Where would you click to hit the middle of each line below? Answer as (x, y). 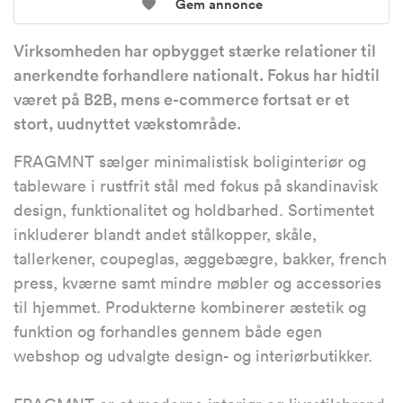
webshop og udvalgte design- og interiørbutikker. (193, 356)
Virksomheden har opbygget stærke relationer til (195, 51)
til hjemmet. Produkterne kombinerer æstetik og (190, 307)
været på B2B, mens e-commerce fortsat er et (182, 99)
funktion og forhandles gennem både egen (168, 331)
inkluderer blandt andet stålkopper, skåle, (165, 234)
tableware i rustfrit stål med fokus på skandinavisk (196, 186)
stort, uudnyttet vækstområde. (127, 124)
